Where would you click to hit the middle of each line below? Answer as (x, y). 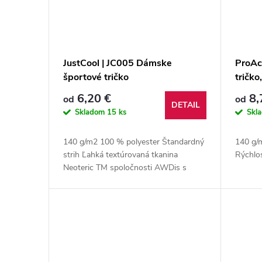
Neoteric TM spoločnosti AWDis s (125, 167)
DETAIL (186, 105)
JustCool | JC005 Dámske (118, 63)
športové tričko (96, 77)
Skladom (91, 112)
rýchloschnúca (89, 193)
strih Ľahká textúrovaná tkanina (120, 154)
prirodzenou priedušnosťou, (113, 180)
